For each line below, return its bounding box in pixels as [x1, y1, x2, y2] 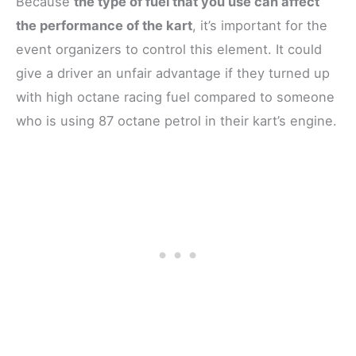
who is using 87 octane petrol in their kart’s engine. [16, 112, 337, 129]
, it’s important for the [192, 17, 327, 33]
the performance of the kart [16, 17, 192, 33]
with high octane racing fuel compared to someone [16, 88, 335, 105]
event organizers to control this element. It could [16, 41, 322, 57]
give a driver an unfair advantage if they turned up [16, 64, 330, 81]
